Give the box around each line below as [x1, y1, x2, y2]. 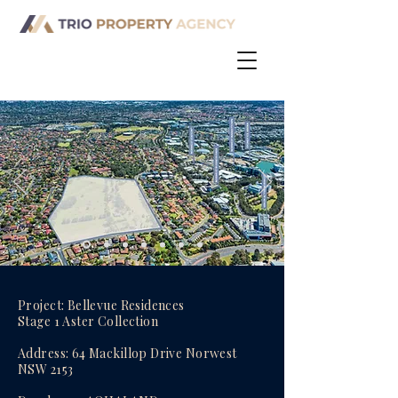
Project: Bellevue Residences [18, 297, 185, 314]
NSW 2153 [18, 361, 74, 378]
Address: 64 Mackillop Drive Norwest [18, 345, 237, 362]
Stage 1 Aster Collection [18, 313, 159, 330]
